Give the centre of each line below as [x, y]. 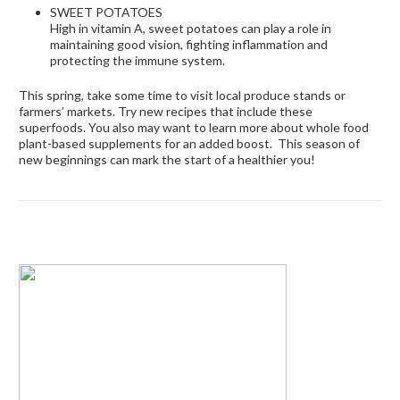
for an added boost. [220, 143]
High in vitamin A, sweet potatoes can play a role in [191, 28]
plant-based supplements [90, 143]
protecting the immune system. [137, 60]
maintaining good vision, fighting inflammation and [189, 44]
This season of [319, 143]
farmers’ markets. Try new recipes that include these [166, 111]
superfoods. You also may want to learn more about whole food [194, 127]
